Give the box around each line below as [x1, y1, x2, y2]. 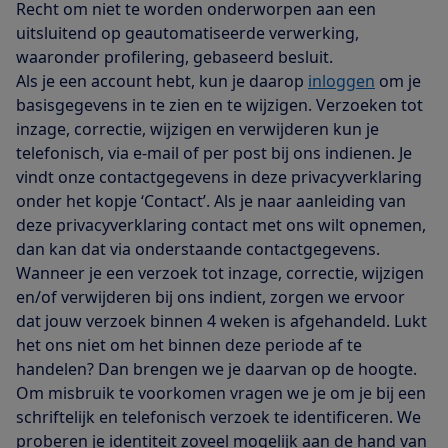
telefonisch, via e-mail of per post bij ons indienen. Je [16, 142, 412, 165]
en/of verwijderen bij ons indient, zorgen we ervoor [16, 286, 405, 309]
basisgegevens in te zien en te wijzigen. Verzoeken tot [16, 94, 423, 117]
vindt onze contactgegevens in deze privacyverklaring [16, 166, 422, 189]
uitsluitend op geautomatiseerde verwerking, [16, 22, 359, 45]
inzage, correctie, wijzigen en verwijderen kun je [16, 118, 379, 141]
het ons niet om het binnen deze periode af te [16, 334, 362, 357]
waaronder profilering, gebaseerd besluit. [16, 46, 333, 69]
